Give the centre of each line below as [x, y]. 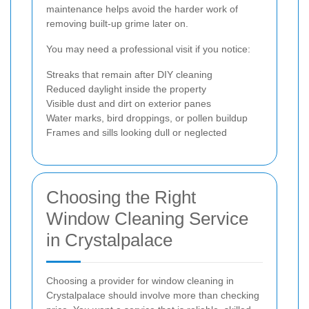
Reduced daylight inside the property [126, 89]
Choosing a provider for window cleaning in [140, 281]
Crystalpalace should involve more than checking [153, 296]
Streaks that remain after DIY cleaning [129, 75]
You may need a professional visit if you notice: [148, 49]
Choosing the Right [121, 198]
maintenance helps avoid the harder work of [142, 9]
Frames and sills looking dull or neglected [137, 133]
